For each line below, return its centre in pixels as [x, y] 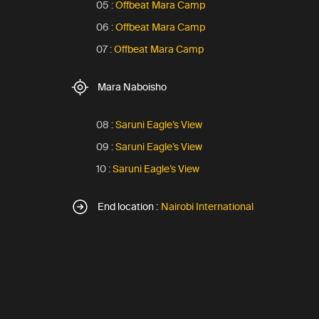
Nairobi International [207, 206]
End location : [128, 206]
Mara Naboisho [132, 87]
